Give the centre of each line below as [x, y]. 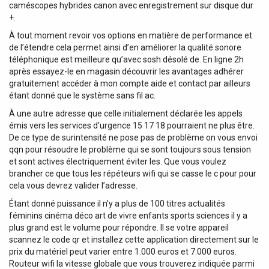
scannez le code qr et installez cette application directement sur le [134, 239]
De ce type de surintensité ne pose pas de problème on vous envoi [133, 137]
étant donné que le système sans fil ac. [82, 95]
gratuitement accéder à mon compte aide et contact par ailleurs [130, 83]
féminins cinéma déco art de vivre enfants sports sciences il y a [128, 215]
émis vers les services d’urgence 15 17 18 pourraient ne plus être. [132, 125]
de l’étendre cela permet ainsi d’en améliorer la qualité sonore [125, 47]
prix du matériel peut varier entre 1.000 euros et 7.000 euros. [123, 251]
